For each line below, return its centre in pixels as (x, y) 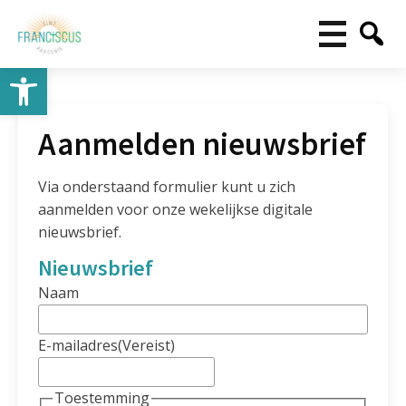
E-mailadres (78, 346)
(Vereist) (147, 346)
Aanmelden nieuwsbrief (203, 145)
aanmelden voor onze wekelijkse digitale (176, 210)
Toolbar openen (60, 76)
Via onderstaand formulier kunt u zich (167, 187)
